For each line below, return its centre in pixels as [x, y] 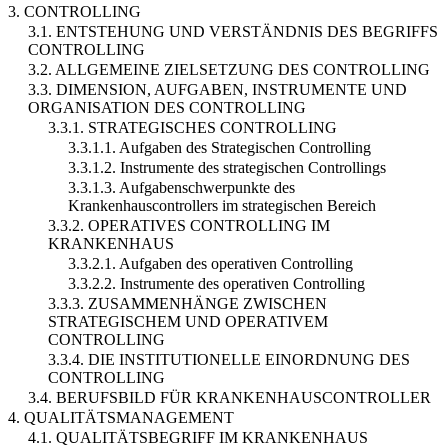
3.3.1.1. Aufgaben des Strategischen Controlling [219, 147]
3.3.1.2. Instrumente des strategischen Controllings [227, 167]
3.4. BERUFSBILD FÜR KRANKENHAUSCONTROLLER [229, 397]
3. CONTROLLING [74, 11]
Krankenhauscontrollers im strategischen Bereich [222, 205]
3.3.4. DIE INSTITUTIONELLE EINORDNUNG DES [229, 359]
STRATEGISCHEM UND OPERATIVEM [188, 321]
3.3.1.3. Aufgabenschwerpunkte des [181, 187]
